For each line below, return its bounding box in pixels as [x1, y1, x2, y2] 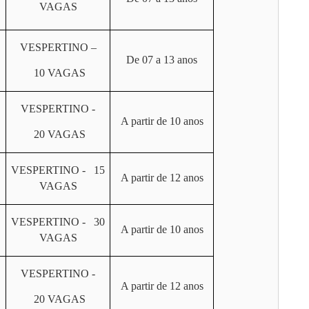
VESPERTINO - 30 [11, 216, 105, 228]
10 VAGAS [30, 67, 86, 79]
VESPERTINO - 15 [11, 164, 105, 176]
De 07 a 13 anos [126, 54, 197, 66]
